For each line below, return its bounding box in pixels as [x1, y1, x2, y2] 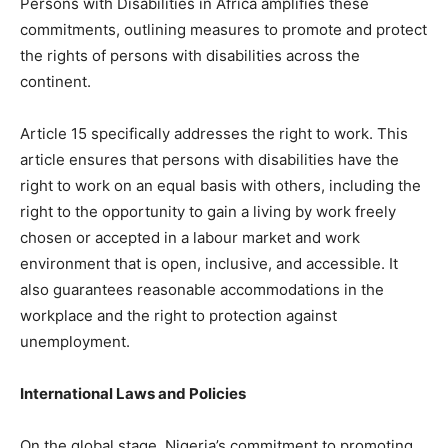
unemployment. [20, 331, 130, 351]
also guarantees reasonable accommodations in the [20, 279, 384, 299]
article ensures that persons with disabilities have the [20, 149, 399, 169]
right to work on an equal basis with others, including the [20, 175, 421, 195]
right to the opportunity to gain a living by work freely [20, 201, 396, 221]
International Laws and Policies [20, 383, 246, 403]
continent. [20, 71, 91, 91]
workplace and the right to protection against [20, 305, 337, 325]
